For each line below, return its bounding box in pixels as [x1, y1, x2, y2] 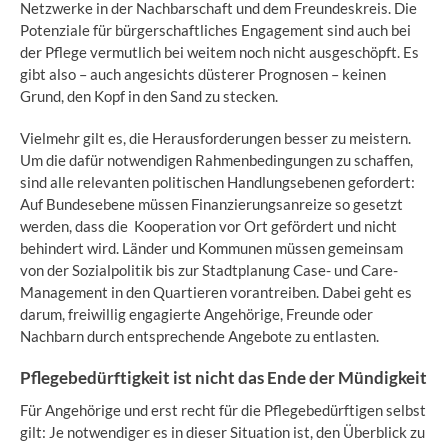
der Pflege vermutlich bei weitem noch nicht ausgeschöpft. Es [20, 42, 419, 61]
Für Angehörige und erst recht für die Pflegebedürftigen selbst [20, 400, 426, 419]
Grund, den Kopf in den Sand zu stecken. [20, 86, 278, 105]
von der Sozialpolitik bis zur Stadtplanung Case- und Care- [20, 260, 398, 279]
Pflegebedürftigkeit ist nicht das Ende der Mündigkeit [20, 366, 427, 388]
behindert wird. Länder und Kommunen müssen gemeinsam [20, 238, 403, 257]
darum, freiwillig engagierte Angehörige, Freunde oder [20, 304, 373, 323]
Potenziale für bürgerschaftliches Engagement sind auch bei [20, 20, 411, 39]
